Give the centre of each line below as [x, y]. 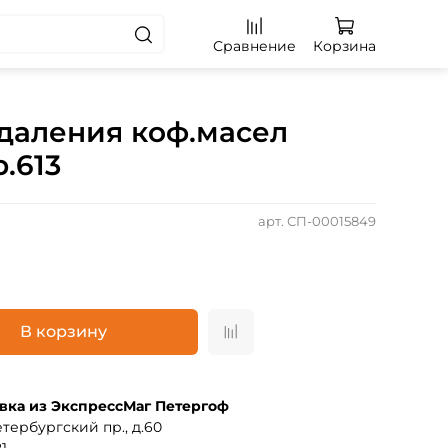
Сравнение [254, 45]
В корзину [63, 332]
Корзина [344, 45]
